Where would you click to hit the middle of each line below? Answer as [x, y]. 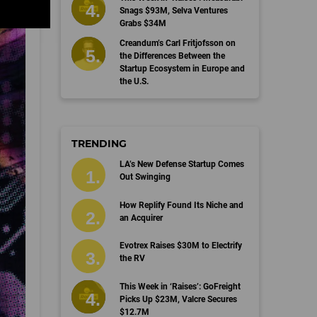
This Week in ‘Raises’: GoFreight [180, 286]
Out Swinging [145, 177]
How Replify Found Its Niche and [181, 205]
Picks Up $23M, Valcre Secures [178, 299]
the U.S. [134, 81]
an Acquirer [141, 218]
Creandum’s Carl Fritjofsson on [177, 43]
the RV [132, 258]
